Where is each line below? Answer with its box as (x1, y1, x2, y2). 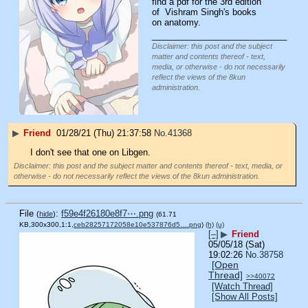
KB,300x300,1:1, (19, 220, 74, 228)
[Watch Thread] (212, 280, 273, 291)
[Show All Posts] (212, 291, 278, 302)
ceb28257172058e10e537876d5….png (74, 220, 201, 228)
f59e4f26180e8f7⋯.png (61, 208, 153, 219)
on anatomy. (152, 16, 201, 27)
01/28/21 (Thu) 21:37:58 (56, 127, 151, 138)
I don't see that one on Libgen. (30, 147, 151, 158)
